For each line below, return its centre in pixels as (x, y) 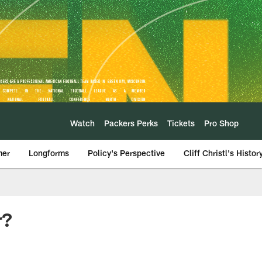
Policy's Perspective (126, 153)
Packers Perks (131, 123)
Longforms (49, 153)
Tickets (181, 123)
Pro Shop (221, 123)
